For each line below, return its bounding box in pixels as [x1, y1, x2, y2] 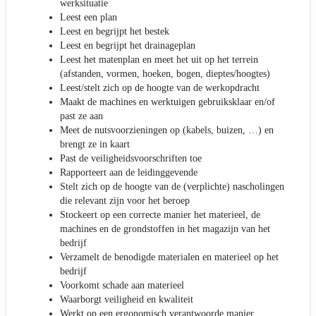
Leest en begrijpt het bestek [60, 25, 169, 37]
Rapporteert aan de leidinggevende [60, 166, 197, 178]
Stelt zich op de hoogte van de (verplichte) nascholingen [60, 181, 284, 192]
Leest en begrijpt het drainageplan [60, 39, 195, 51]
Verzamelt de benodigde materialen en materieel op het [60, 251, 279, 262]
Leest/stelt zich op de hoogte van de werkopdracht [60, 82, 260, 93]
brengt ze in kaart [60, 138, 130, 150]
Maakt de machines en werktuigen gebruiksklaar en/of [60, 96, 275, 107]
